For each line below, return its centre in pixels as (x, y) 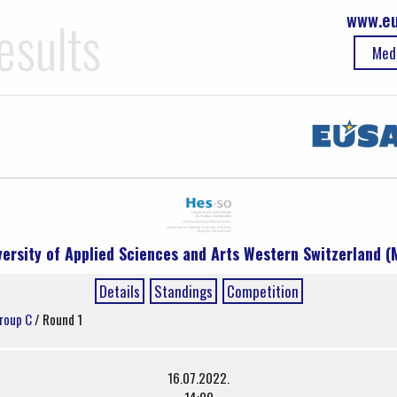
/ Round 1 (58, 319)
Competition (262, 291)
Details (119, 291)
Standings (183, 291)
